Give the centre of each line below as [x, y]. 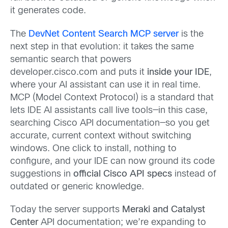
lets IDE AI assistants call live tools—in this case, [109, 110]
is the [191, 34]
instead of [194, 174]
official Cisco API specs [123, 174]
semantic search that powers [71, 60]
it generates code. [48, 11]
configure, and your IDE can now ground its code [112, 161]
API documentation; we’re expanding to [122, 222]
